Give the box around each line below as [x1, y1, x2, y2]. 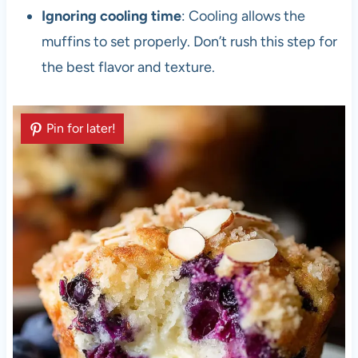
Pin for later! [46, 121, 116, 137]
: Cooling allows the [181, 7, 305, 26]
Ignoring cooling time [41, 7, 181, 26]
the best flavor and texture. [41, 58, 215, 77]
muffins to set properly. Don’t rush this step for [41, 33, 337, 51]
